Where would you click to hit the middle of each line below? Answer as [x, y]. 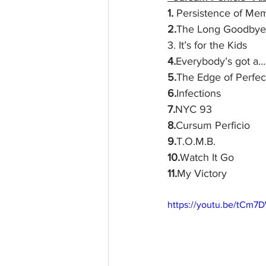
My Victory [202, 174]
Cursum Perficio [213, 126]
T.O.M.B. [196, 142]
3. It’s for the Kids [207, 45]
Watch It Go [207, 158]
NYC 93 [194, 110]
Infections [199, 94]
